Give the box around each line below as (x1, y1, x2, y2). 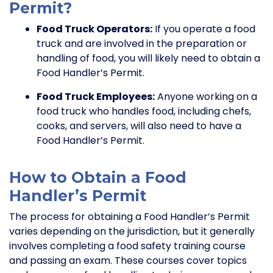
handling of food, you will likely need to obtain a (37, 51, 260, 66)
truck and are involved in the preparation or (37, 37, 247, 51)
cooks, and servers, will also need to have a (37, 119, 241, 133)
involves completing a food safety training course (9, 239, 246, 253)
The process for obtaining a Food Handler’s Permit (9, 210, 250, 224)
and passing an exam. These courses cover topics (9, 253, 247, 268)
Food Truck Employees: (37, 90, 155, 104)
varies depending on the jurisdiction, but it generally (9, 224, 255, 239)
